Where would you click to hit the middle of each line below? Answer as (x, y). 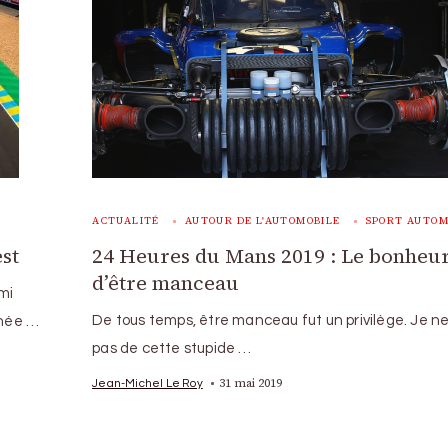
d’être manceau (166, 282)
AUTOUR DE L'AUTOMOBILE (262, 220)
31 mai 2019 (250, 382)
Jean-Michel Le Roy (147, 382)
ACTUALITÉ (126, 220)
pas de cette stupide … (172, 348)
